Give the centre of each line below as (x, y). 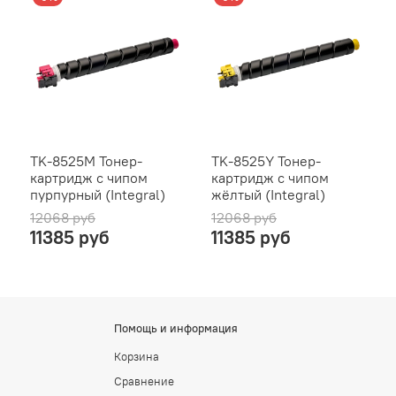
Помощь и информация (176, 328)
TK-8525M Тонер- (86, 160)
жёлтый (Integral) (268, 194)
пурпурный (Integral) (98, 194)
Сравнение (144, 382)
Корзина (137, 356)
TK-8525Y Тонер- (266, 160)
